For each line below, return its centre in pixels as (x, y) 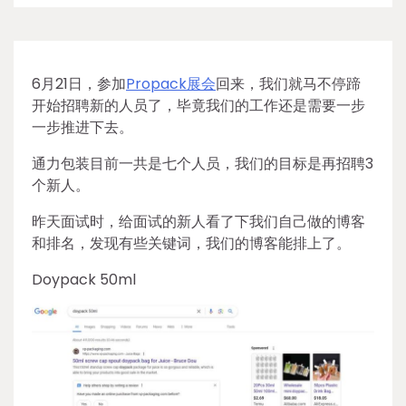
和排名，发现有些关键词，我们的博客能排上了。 (191, 243)
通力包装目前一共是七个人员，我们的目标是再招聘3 (203, 164)
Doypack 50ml (84, 280)
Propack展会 (171, 84)
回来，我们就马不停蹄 (288, 84)
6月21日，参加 (79, 84)
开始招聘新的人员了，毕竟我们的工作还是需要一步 (198, 106)
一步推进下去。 (82, 127)
